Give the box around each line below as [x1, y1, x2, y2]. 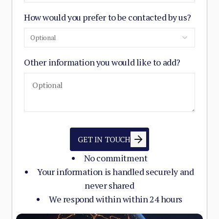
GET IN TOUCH [78, 134, 131, 145]
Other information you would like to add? [24, 56, 180, 68]
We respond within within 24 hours [49, 193, 182, 205]
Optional [30, 33, 56, 42]
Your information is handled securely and [37, 166, 194, 177]
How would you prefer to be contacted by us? [24, 11, 191, 23]
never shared [85, 179, 134, 191]
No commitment [84, 152, 148, 164]
